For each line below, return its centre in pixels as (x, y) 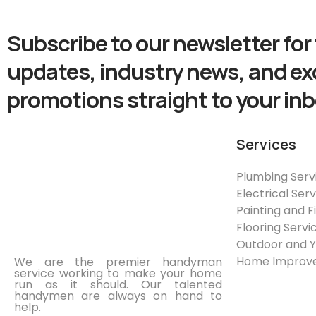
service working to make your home (118, 274)
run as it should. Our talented (118, 285)
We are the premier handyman (118, 262)
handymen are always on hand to (118, 296)
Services (266, 144)
